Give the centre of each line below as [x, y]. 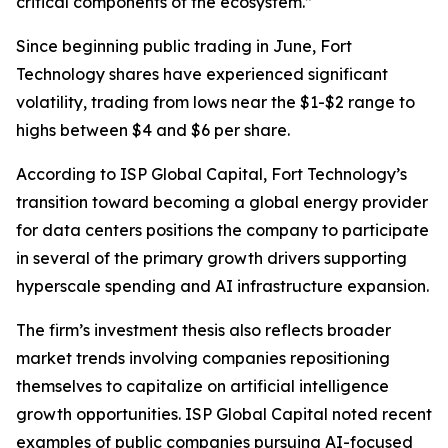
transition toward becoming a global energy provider [222, 202]
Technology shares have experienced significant [202, 74]
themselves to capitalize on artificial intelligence [202, 386]
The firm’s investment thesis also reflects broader [203, 330]
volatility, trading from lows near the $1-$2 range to [215, 102]
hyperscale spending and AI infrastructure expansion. [222, 286]
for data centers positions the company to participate [222, 230]
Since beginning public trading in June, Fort [184, 46]
